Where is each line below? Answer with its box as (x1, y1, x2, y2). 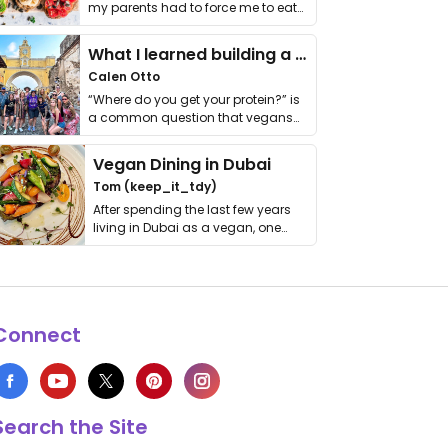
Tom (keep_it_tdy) (93, 178, 218, 195)
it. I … (88, 17, 113, 34)
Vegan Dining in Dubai (93, 153, 272, 176)
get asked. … (88, 127, 161, 144)
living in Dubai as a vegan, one (93, 219, 282, 236)
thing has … (93, 237, 162, 254)
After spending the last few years (93, 201, 292, 218)
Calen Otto (88, 68, 160, 85)
